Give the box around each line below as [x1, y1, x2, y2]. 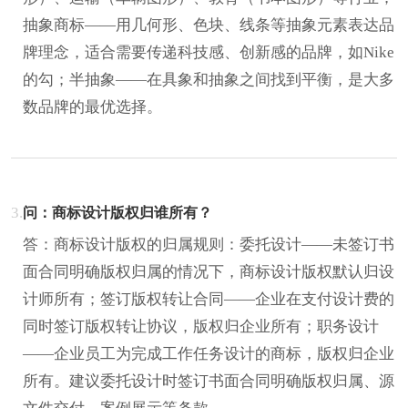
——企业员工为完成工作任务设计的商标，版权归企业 [23, 344, 394, 362]
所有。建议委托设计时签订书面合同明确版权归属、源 [23, 372, 394, 390]
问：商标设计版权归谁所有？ [23, 204, 212, 220]
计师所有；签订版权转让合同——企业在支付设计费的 [23, 290, 394, 308]
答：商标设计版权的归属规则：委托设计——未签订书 [23, 235, 394, 253]
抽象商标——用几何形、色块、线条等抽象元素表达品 [23, 15, 394, 34]
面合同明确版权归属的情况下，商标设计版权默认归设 [23, 262, 394, 280]
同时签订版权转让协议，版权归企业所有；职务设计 [23, 317, 379, 335]
